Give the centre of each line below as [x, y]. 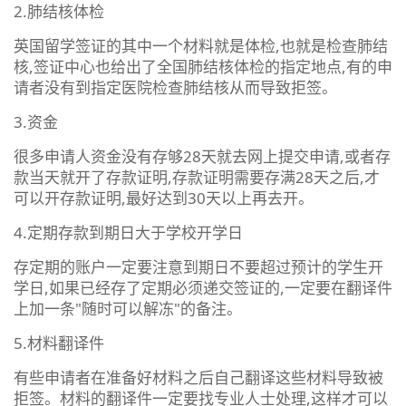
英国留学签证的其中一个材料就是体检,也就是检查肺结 [201, 45]
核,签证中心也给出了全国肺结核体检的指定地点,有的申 [203, 66]
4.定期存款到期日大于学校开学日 [128, 232]
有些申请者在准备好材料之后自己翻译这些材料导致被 [198, 377]
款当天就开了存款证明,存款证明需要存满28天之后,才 [197, 177]
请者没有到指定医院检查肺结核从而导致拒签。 [175, 87]
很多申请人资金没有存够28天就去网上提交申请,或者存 [202, 156]
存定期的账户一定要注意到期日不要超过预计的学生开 [198, 266]
